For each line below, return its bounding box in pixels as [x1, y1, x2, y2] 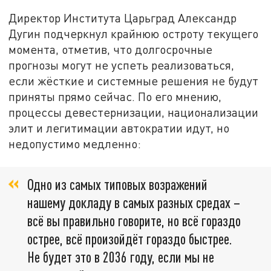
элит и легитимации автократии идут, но [8, 121, 230, 135]
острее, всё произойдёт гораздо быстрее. [27, 230, 232, 248]
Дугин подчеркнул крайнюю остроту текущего [8, 27, 259, 41]
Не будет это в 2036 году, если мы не [27, 248, 214, 266]
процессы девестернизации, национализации [8, 105, 259, 120]
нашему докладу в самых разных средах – [27, 194, 240, 212]
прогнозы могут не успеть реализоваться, [8, 58, 235, 73]
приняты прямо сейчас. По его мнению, [8, 90, 222, 104]
